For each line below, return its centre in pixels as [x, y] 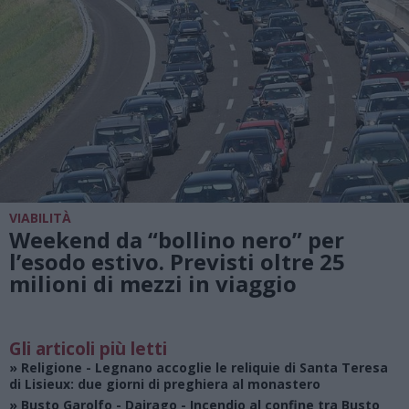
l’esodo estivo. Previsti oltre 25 [177, 261]
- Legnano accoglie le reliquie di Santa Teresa [235, 367]
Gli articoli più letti [88, 349]
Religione [52, 367]
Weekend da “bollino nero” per [177, 239]
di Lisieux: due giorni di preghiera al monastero [165, 384]
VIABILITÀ [40, 217]
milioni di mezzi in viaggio [153, 283]
